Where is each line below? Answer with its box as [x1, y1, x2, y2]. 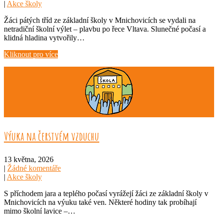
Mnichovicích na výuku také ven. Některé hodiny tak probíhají [4, 198, 197, 206]
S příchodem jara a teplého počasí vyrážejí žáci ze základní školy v [4, 189, 208, 198]
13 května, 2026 [4, 155, 54, 163]
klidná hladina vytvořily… [4, 33, 85, 42]
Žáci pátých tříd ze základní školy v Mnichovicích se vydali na [4, 16, 196, 24]
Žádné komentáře [7, 163, 61, 172]
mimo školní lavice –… [4, 206, 75, 215]
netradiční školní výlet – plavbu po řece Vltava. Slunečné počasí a [4, 24, 206, 33]
